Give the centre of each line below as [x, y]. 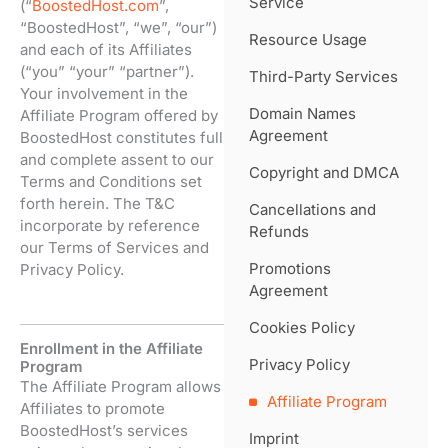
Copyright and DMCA [324, 172]
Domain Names [302, 113]
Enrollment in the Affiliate [111, 348]
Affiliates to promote [92, 408]
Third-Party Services [323, 76]
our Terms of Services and [114, 247]
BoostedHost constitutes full [121, 137]
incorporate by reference [110, 225]
